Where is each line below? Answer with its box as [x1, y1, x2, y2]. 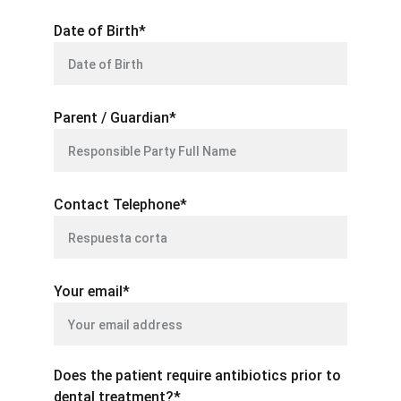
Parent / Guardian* [54, 109, 176, 126]
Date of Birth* [54, 22, 146, 39]
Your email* [54, 283, 130, 300]
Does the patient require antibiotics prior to [54, 367, 341, 384]
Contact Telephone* [54, 196, 187, 213]
